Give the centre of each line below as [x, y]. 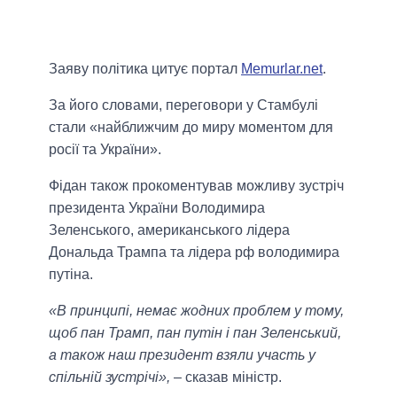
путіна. [71, 274]
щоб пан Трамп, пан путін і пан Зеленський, [195, 332]
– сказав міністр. [226, 377]
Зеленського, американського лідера [169, 230]
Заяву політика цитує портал [145, 68]
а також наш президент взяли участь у [182, 354]
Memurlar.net [282, 68]
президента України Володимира [157, 207]
